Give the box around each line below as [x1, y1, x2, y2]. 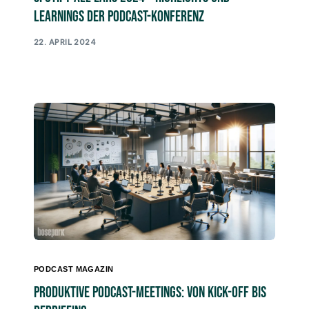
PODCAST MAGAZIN [34, 265, 114, 274]
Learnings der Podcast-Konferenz [34, 8, 204, 27]
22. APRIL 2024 [34, 37, 97, 47]
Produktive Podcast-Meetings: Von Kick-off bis [34, 283, 266, 303]
